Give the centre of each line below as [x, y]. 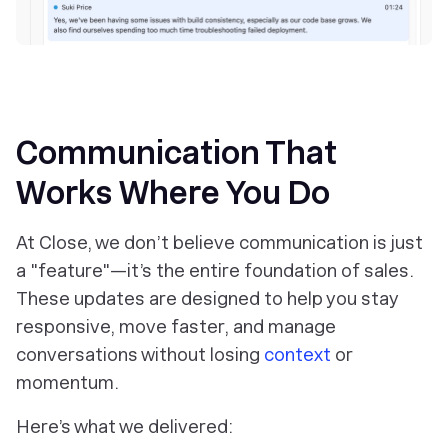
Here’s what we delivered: [124, 427]
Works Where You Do [173, 193]
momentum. [67, 383]
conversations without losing [140, 355]
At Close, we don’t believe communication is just [219, 243]
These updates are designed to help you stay [207, 299]
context [297, 355]
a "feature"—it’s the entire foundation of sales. [215, 271]
